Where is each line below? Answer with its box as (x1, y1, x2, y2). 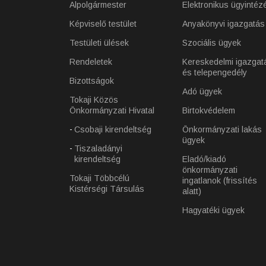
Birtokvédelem (182, 106, 235, 115)
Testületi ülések (69, 38, 129, 47)
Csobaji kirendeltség (74, 125, 151, 134)
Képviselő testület (69, 19, 137, 28)
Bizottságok (69, 76, 114, 85)
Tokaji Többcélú (69, 173, 129, 183)
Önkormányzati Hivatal (69, 106, 154, 115)
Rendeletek (69, 57, 112, 66)
